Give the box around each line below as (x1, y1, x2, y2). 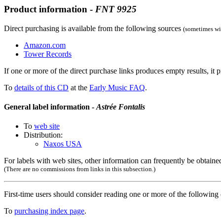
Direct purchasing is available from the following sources (4, 24, 183, 33)
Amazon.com (24, 40, 66, 49)
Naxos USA (43, 140, 82, 148)
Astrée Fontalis (96, 102, 145, 111)
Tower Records (24, 49, 72, 58)
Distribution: (24, 131, 63, 140)
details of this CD (14, 83, 69, 92)
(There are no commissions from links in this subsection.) (4, 165, 155, 173)
